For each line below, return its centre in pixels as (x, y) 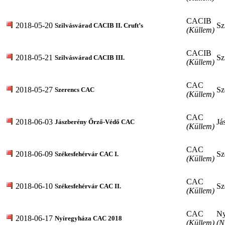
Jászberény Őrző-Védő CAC (95, 122)
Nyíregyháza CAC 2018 (88, 218)
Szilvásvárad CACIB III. (90, 57)
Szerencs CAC (75, 89)
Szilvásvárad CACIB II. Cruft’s (99, 25)
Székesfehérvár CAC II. (88, 186)
